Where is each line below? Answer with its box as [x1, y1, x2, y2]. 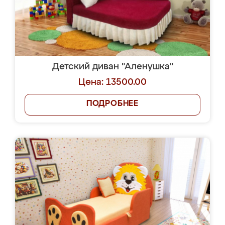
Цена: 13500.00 [78, 78, 147, 87]
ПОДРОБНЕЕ [86, 100, 139, 108]
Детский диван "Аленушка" [52, 62, 173, 71]
